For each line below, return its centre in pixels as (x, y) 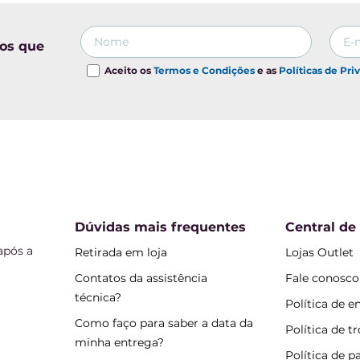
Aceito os (129, 70)
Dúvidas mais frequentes (160, 227)
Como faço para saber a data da (164, 323)
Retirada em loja (121, 253)
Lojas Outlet (320, 253)
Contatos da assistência (141, 278)
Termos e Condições (204, 70)
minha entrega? (119, 343)
